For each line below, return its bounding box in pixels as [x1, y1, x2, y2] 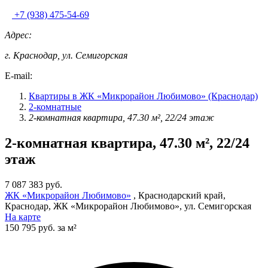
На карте [5, 212, 41, 223]
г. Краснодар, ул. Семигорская [5, 50, 127, 61]
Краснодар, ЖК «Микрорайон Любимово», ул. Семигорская [5, 201, 251, 212]
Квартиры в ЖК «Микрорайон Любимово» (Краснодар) [29, 91, 258, 102]
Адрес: [5, 30, 32, 41]
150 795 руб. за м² [5, 223, 77, 233]
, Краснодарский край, [131, 190, 226, 201]
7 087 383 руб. [5, 179, 62, 190]
